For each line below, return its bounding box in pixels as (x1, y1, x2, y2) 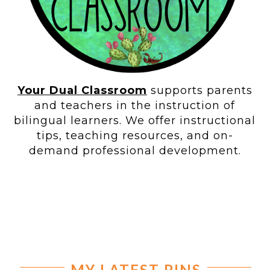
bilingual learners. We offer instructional (14, 114, 256, 128)
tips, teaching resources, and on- (36, 129, 233, 143)
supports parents (146, 84, 253, 98)
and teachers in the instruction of (34, 99, 236, 113)
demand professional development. (28, 144, 241, 158)
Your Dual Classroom (17, 84, 147, 98)
